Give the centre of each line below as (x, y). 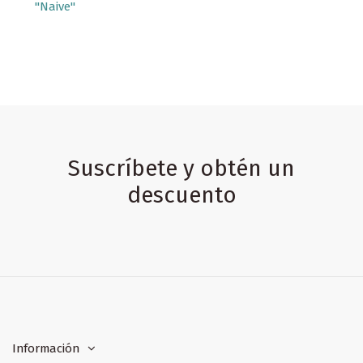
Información (46, 348)
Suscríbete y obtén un (181, 168)
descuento (181, 194)
